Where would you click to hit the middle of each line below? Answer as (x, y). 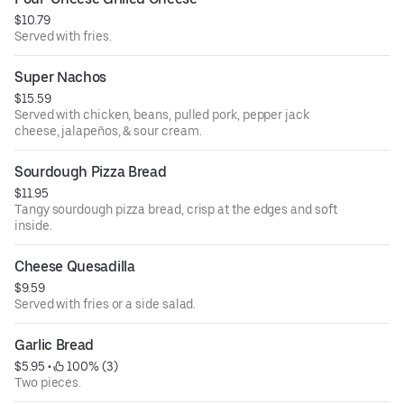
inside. (33, 225)
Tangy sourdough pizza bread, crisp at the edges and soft (176, 209)
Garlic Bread (55, 344)
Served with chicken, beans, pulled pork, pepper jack (162, 114)
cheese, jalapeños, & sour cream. (108, 130)
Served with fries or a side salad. (106, 303)
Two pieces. (48, 382)
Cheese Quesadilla (75, 266)
